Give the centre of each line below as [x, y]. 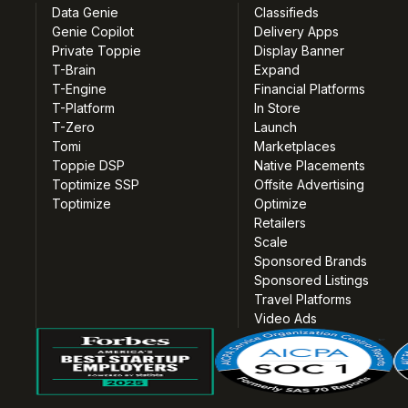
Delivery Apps [296, 32]
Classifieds [286, 13]
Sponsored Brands [310, 261]
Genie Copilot [93, 32]
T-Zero [74, 127]
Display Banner [299, 51]
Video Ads [285, 319]
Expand [276, 70]
